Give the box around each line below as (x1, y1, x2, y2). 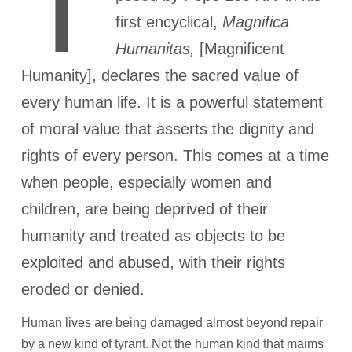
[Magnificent (195, 40, 284, 58)
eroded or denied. (21, 280, 145, 299)
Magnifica (222, 13, 289, 31)
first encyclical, (115, 13, 222, 31)
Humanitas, (115, 40, 195, 58)
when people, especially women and (21, 174, 273, 192)
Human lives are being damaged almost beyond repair (21, 316, 324, 330)
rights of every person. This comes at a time (21, 147, 330, 165)
